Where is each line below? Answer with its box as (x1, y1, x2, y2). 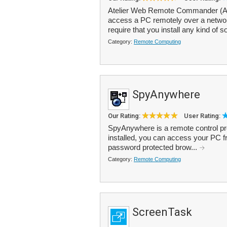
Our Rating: (108, 112, 142, 120)
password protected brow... (108, 143, 199, 152)
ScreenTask (132, 206, 192, 218)
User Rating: (184, 112, 222, 120)
